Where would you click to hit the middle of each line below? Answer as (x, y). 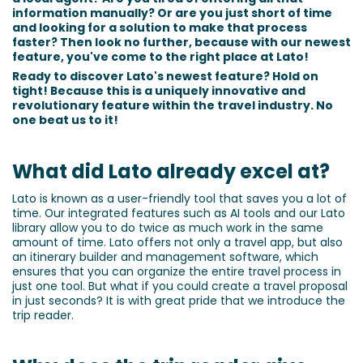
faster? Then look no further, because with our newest (181, 42)
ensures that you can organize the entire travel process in (177, 271)
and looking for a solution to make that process (160, 27)
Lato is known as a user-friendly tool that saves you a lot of (179, 198)
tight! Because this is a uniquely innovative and (159, 91)
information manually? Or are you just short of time (172, 13)
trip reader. (43, 315)
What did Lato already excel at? (171, 172)
